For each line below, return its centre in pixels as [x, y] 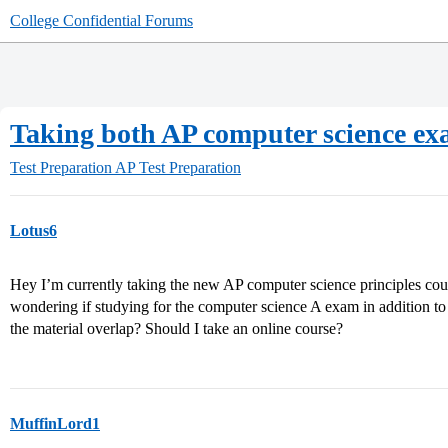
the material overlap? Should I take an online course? [176, 328]
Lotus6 [33, 230]
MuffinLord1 [55, 423]
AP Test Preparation [178, 167]
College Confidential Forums [101, 20]
